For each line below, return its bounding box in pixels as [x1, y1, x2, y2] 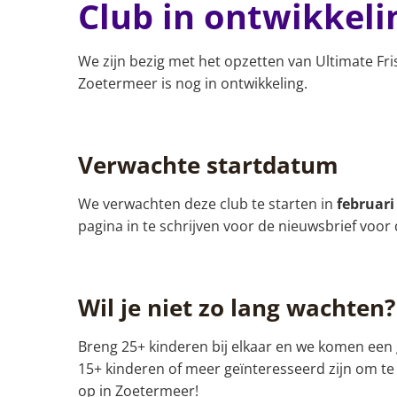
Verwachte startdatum [78, 148, 339, 181]
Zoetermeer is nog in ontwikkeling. [78, 73, 307, 93]
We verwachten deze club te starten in [78, 193, 337, 214]
